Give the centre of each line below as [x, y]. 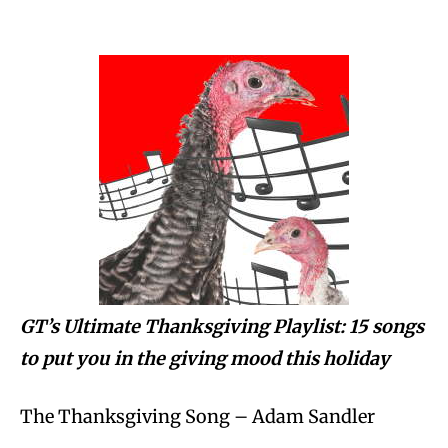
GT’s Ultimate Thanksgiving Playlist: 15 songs [222, 327]
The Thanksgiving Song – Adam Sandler [197, 417]
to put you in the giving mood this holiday [205, 359]
